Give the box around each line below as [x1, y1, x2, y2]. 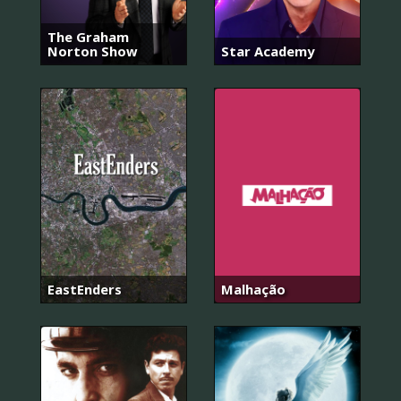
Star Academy [221, 42, 314, 61]
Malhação [221, 279, 286, 298]
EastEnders [47, 279, 122, 298]
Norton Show [47, 42, 138, 61]
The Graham [47, 28, 129, 47]
